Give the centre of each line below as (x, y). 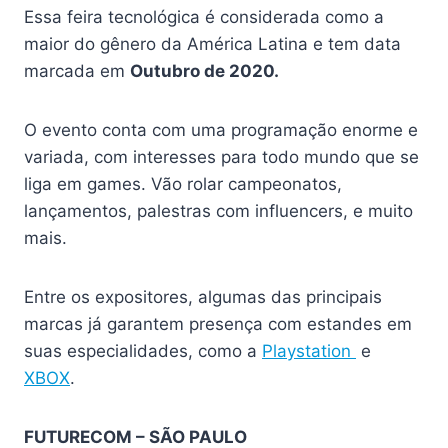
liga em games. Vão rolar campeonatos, (183, 184)
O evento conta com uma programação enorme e (221, 130)
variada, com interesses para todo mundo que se (221, 157)
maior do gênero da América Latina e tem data (212, 44)
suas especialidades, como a (143, 351)
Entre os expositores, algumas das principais (203, 297)
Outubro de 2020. (204, 71)
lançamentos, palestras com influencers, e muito (218, 211)
